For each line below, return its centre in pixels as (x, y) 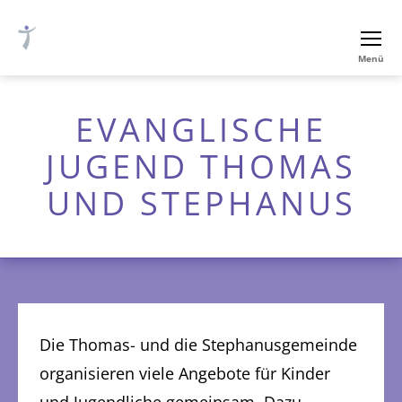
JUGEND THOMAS (201, 167)
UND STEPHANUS (201, 204)
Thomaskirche (69, 96)
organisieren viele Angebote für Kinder (185, 374)
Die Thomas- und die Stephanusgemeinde (198, 345)
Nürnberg (52, 115)
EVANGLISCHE (201, 130)
